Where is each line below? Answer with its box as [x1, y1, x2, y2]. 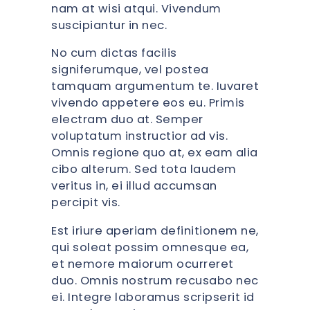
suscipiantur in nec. [51, 17, 167, 33]
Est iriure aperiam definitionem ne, [51, 222, 259, 239]
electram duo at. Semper [51, 111, 203, 128]
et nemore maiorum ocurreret [51, 255, 234, 272]
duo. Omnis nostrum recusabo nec [51, 272, 259, 289]
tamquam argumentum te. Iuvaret [51, 78, 259, 95]
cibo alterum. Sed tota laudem [51, 161, 237, 178]
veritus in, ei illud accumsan [51, 178, 217, 194]
